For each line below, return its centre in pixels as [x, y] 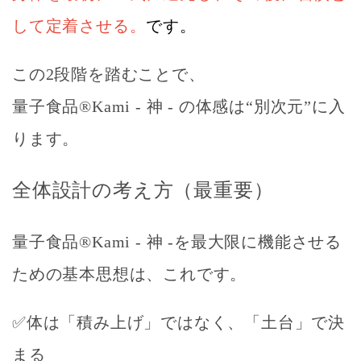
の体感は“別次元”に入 [262, 106]
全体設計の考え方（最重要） [143, 190]
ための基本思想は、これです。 [130, 274]
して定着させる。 [79, 25]
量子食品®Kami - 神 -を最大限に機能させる [177, 241]
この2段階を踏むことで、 [109, 74]
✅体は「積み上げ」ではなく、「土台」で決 [178, 322]
